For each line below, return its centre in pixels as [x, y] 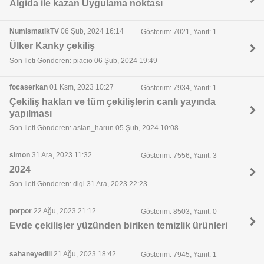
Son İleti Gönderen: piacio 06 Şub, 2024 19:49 [83, 60]
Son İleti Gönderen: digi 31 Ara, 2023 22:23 [78, 184]
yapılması [31, 114]
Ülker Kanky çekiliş [52, 46]
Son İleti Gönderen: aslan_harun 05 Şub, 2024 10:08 [94, 128]
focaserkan [29, 88]
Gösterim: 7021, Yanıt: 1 [179, 32]
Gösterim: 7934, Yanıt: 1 [179, 88]
